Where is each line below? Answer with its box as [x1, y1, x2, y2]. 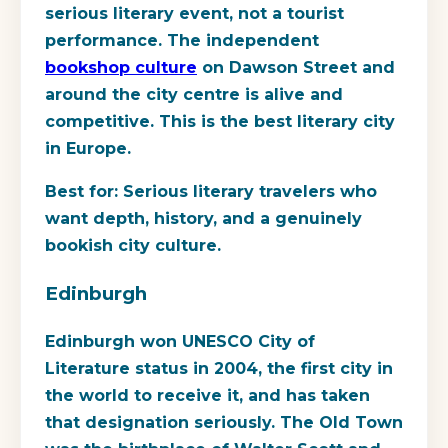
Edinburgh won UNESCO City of [45, 331, 315, 351]
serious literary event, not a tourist [45, 4, 344, 24]
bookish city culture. [45, 236, 221, 256]
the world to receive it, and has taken [45, 385, 370, 405]
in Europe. [45, 139, 131, 159]
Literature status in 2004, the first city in [45, 358, 393, 378]
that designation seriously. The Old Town [45, 412, 403, 432]
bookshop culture [45, 58, 197, 78]
